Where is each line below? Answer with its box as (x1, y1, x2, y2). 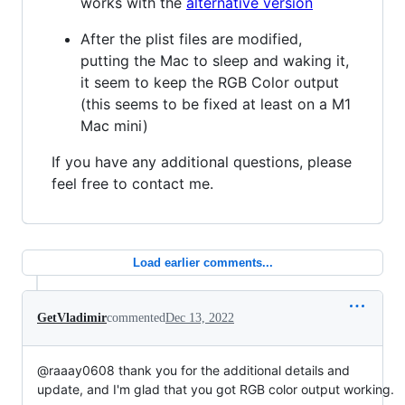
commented (107, 310, 165, 325)
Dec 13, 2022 (165, 310, 234, 325)
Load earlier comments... (132, 255, 273, 269)
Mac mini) (80, 116, 148, 135)
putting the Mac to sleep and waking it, (80, 51, 349, 70)
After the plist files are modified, (80, 29, 302, 48)
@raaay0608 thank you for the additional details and (37, 362, 350, 378)
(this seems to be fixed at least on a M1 (80, 94, 351, 113)
